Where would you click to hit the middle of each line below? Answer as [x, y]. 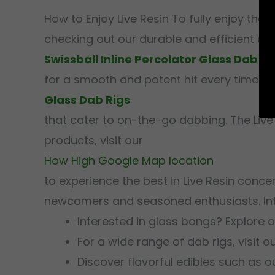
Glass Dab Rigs [87, 100]
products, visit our [94, 140]
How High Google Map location [129, 161]
